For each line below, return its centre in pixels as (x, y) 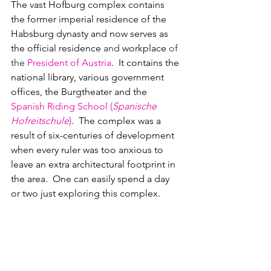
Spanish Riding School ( (62, 106)
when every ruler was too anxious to (88, 150)
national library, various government (89, 77)
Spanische (136, 106)
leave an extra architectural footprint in (94, 165)
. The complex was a (117, 121)
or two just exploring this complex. (87, 194)
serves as (150, 34)
